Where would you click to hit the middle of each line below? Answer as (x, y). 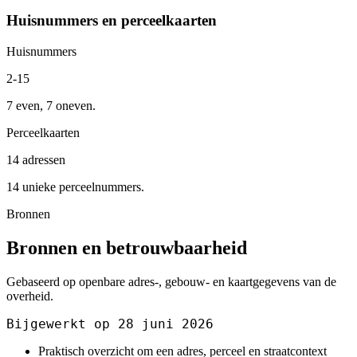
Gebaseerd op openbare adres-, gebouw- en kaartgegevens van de (171, 281)
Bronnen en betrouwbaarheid (127, 247)
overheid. (30, 296)
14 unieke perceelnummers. (75, 187)
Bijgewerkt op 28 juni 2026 (110, 324)
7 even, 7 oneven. (51, 106)
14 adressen (36, 160)
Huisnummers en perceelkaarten (112, 21)
